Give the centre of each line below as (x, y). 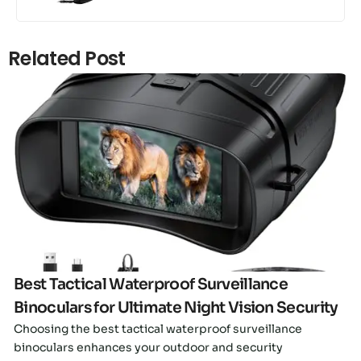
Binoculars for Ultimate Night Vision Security (176, 308)
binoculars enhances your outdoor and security (148, 348)
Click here (180, 168)
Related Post (67, 59)
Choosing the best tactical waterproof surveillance (158, 329)
